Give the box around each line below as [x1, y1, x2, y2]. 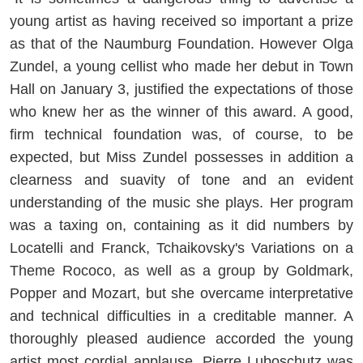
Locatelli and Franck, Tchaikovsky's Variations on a [10, 239, 353, 256]
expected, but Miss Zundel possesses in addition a [10, 148, 353, 165]
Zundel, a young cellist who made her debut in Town [10, 58, 353, 75]
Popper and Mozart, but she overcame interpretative [10, 284, 353, 301]
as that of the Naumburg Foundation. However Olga [10, 35, 353, 52]
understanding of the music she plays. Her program [10, 194, 353, 211]
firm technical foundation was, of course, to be [10, 126, 353, 143]
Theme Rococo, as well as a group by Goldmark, [10, 262, 353, 279]
